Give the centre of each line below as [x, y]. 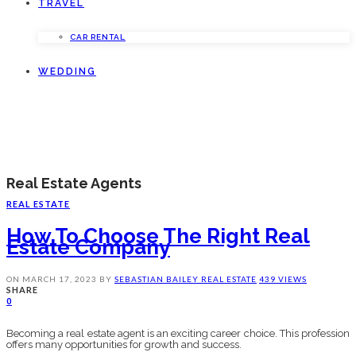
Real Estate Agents [74, 184]
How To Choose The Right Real [158, 236]
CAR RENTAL [98, 37]
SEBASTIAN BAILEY [158, 279]
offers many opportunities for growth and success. [124, 345]
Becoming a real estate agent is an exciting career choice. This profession [178, 334]
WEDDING [67, 72]
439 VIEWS [283, 279]
